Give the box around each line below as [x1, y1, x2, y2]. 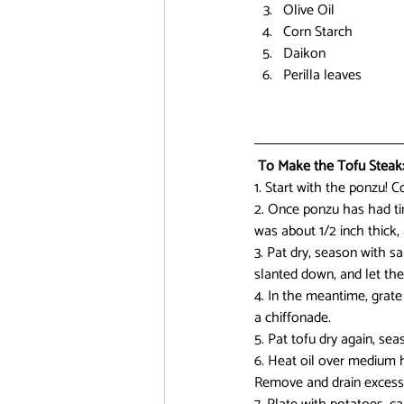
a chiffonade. [254, 306, 331, 330]
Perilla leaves [283, 63, 362, 87]
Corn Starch [283, 20, 353, 44]
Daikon [283, 41, 326, 66]
